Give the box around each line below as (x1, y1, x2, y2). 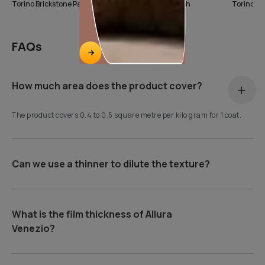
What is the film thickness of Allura (12, 208, 173, 221)
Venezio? (12, 222, 56, 235)
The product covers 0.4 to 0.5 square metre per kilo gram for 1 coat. (12, 110, 242, 121)
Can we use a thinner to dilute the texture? (12, 157, 211, 171)
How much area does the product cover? (12, 79, 203, 93)
